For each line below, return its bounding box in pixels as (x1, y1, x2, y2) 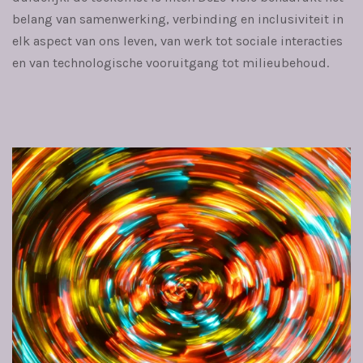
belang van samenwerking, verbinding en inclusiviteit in (12, 11, 344, 27)
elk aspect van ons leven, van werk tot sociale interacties (12, 32, 343, 49)
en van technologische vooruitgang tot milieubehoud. (12, 54, 329, 70)
